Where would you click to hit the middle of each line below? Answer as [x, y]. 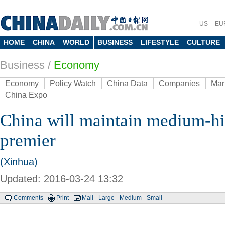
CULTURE [203, 42]
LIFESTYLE [160, 42]
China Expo [26, 95]
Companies [179, 84]
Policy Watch [73, 84]
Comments [28, 198]
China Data [127, 84]
